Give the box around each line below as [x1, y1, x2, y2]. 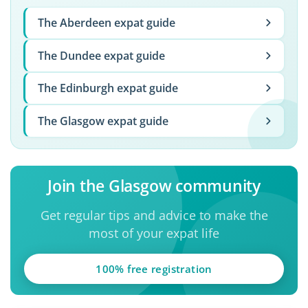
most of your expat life [89, 224, 219, 241]
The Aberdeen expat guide [37, 15, 175, 31]
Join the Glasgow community [47, 174, 261, 197]
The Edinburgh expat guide [37, 80, 178, 96]
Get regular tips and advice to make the [40, 206, 268, 223]
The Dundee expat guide [37, 47, 165, 63]
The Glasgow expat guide [37, 113, 168, 129]
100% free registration [96, 261, 212, 276]
